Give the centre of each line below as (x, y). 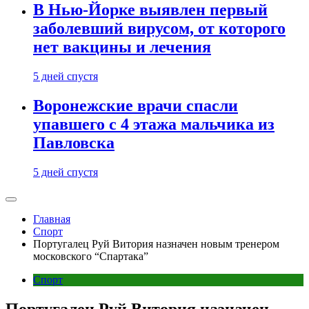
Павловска (74, 142)
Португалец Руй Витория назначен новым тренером (156, 243)
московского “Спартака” (91, 256)
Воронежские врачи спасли (136, 105)
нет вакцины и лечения (122, 47)
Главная (52, 219)
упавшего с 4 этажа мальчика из (154, 124)
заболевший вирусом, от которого (159, 29)
